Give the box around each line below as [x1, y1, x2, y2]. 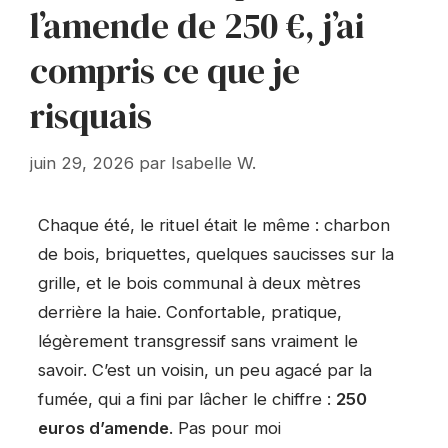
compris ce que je [30, 47, 300, 96]
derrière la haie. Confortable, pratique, [38, 302, 342, 323]
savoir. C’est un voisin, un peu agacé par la [38, 360, 372, 381]
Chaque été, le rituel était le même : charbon [38, 215, 390, 236]
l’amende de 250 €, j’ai [30, 2, 364, 51]
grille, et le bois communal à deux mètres [38, 273, 361, 294]
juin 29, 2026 [30, 152, 134, 173]
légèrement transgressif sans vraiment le [38, 331, 358, 352]
